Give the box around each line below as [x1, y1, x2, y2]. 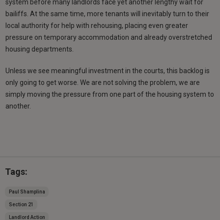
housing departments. [5, 45, 74, 53]
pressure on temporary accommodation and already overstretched [5, 33, 213, 41]
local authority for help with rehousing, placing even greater [5, 21, 189, 29]
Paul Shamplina [8, 189, 45, 194]
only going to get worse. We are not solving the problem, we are [5, 78, 200, 86]
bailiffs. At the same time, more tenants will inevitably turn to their [5, 9, 210, 18]
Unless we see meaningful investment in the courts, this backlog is [5, 66, 210, 75]
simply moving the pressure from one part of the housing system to [5, 90, 215, 98]
